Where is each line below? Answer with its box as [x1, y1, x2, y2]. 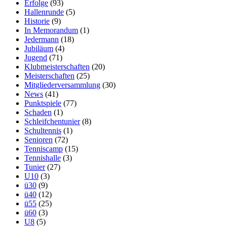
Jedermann [24, 34, 59, 44]
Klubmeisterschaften [24, 62, 90, 71]
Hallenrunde [24, 7, 64, 16]
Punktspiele [24, 98, 61, 107]
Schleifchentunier [24, 117, 80, 126]
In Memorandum [24, 25, 78, 34]
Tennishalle [24, 153, 61, 162]
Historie [24, 16, 50, 25]
